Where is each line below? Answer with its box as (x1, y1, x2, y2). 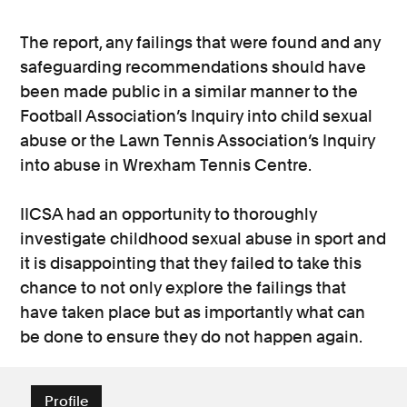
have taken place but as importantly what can (20, 302, 366, 322)
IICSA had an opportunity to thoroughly (20, 203, 318, 223)
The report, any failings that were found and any (20, 32, 382, 52)
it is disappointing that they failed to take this (20, 253, 362, 273)
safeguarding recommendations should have (20, 56, 367, 76)
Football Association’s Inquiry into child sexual (20, 105, 373, 125)
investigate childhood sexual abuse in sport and (20, 228, 387, 248)
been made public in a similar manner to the (20, 81, 359, 101)
